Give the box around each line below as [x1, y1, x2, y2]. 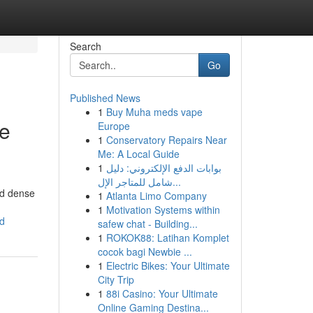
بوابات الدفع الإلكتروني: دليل [105, 161, 221, 175]
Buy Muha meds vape [105, 105, 203, 119]
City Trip [97, 272, 134, 286]
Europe [97, 119, 130, 133]
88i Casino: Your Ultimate [105, 286, 218, 300]
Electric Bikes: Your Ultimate [105, 259, 230, 272]
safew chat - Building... [97, 217, 198, 231]
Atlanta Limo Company [105, 189, 207, 203]
